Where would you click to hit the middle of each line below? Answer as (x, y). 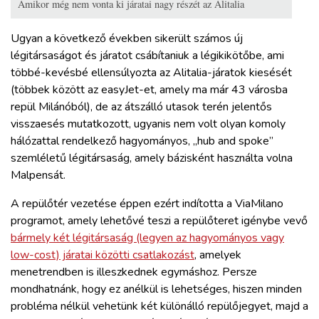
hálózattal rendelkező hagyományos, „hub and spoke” (142, 141)
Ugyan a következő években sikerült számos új (127, 38)
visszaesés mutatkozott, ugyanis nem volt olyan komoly (148, 124)
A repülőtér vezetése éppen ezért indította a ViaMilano (147, 203)
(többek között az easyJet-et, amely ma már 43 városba (149, 89)
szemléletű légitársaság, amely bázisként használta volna (152, 158)
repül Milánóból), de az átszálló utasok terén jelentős (141, 106)
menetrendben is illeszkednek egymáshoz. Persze (134, 272)
